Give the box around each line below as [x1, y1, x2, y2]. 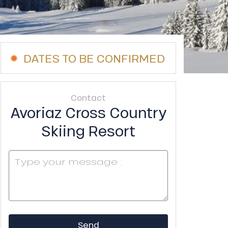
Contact [71, 92, 106, 103]
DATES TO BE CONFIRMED [23, 51, 165, 65]
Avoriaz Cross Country [10, 103, 166, 122]
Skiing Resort [41, 121, 135, 140]
